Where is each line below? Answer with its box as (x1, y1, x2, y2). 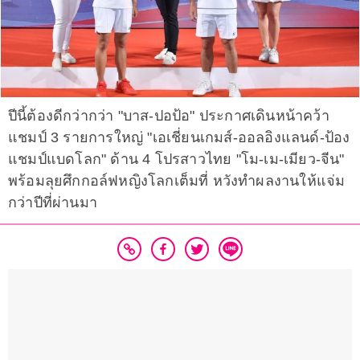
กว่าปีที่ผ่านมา (8, 194, 97, 211)
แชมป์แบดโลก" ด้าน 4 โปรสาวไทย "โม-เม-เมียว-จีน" (8, 151, 345, 168)
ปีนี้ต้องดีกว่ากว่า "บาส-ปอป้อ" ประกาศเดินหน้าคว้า (8, 108, 329, 125)
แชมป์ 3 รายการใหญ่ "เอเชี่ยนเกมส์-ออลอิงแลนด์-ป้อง (8, 129, 350, 146)
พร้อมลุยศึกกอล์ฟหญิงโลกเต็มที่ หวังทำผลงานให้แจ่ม (8, 173, 346, 190)
